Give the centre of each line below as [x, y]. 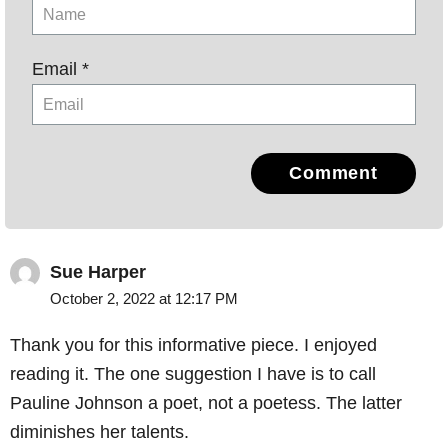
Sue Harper [98, 272]
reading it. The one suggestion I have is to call [193, 374]
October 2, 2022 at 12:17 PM [144, 299]
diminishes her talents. [99, 432]
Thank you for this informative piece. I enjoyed [193, 345]
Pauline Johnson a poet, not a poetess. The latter [206, 403]
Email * [60, 69]
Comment [333, 173]
